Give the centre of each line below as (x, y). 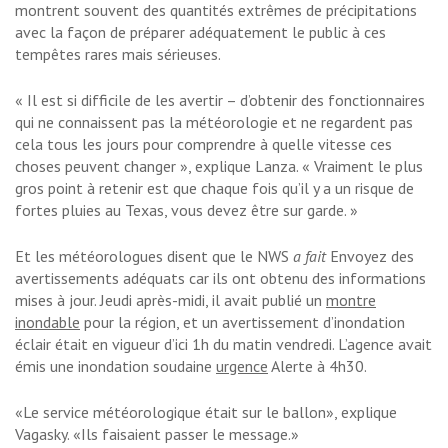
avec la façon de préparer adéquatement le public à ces (200, 32)
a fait (309, 256)
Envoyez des (370, 256)
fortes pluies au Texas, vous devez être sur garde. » (186, 210)
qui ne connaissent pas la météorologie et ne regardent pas (214, 122)
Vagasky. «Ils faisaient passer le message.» (157, 434)
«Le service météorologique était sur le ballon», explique (206, 412)
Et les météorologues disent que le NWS (154, 256)
